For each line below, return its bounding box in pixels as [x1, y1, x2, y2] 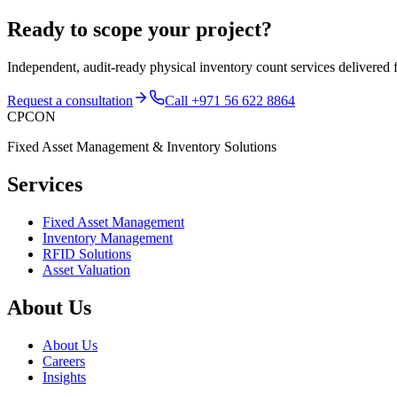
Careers [43, 353, 85, 369]
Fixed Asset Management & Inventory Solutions [7, 138, 276, 154]
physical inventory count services [150, 58, 335, 74]
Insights [43, 369, 86, 385]
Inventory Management [43, 230, 173, 245]
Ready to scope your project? [7, 18, 272, 41]
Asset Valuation [43, 261, 130, 277]
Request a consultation [7, 92, 133, 108]
